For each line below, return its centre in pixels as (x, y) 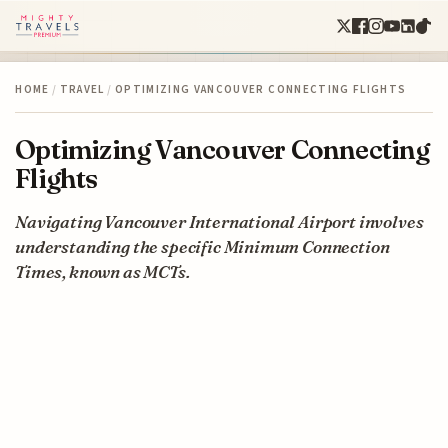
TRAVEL (82, 89)
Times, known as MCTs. (102, 271)
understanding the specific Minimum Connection (202, 246)
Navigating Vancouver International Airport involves (219, 221)
